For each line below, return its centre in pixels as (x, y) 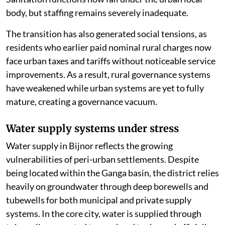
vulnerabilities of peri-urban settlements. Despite (102, 159)
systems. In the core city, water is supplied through (104, 214)
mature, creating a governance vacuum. (82, 102)
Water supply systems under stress (92, 129)
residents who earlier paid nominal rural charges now (109, 47)
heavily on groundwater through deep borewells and (107, 187)
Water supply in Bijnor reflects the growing (89, 146)
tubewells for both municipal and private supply (99, 200)
